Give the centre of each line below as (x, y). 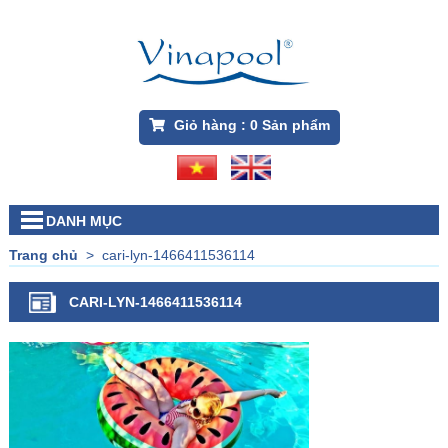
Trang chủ (43, 255)
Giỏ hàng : (209, 125)
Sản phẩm (293, 125)
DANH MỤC (83, 221)
